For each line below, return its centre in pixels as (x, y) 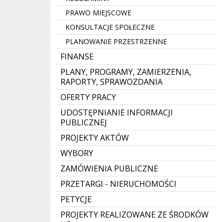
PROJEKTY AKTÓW (95, 138)
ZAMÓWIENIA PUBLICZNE (109, 168)
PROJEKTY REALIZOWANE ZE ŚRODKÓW (135, 215)
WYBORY (77, 153)
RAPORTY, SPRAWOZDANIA (111, 82)
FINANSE (77, 56)
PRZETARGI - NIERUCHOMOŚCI (118, 184)
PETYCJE (76, 199)
